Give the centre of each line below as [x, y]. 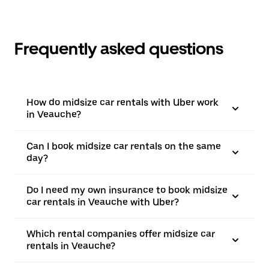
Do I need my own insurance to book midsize [127, 190]
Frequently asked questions [119, 49]
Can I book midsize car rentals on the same [124, 146]
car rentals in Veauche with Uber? [103, 202]
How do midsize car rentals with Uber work [122, 102]
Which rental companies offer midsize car [121, 234]
